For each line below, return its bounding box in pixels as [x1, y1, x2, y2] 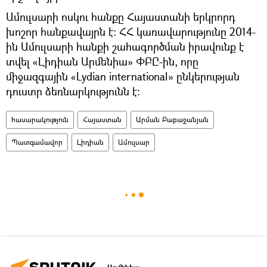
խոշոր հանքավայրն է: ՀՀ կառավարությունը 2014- [6, 24, 256, 39]
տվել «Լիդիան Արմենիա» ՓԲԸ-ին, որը [6, 54, 198, 69]
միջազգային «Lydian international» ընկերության [6, 69, 240, 84]
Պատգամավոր [11, 137, 63, 148]
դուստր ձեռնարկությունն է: [6, 84, 140, 99]
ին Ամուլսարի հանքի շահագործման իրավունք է [6, 39, 244, 54]
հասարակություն [11, 114, 69, 125]
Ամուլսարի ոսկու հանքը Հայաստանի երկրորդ [6, 10, 235, 24]
